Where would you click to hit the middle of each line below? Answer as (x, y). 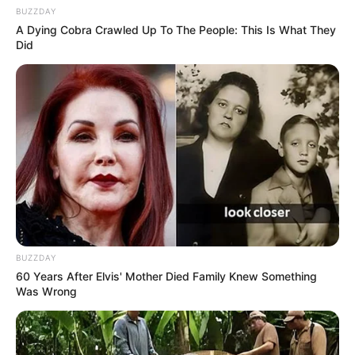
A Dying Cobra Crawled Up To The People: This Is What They (176, 30)
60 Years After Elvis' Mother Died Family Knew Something (166, 277)
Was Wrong (46, 292)
